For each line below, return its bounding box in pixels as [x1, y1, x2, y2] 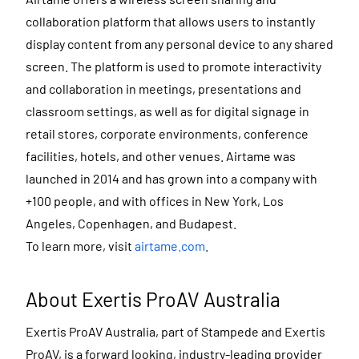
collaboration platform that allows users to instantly [26, 13, 315, 29]
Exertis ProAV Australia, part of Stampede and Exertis [26, 324, 325, 340]
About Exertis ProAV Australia [26, 286, 280, 311]
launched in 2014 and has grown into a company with [26, 170, 317, 186]
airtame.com [135, 237, 205, 253]
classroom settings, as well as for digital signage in [26, 103, 309, 119]
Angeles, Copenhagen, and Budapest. [26, 215, 236, 231]
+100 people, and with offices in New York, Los [26, 192, 284, 208]
